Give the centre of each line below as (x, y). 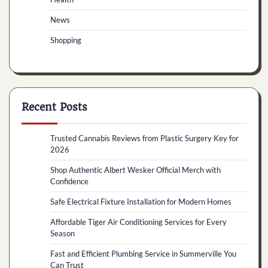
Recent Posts (54, 107)
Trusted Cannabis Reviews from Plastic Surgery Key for (144, 138)
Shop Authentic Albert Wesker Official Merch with (135, 170)
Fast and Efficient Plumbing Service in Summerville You (143, 254)
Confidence (69, 182)
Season (63, 234)
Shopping (66, 40)
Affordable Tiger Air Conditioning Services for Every (138, 222)
